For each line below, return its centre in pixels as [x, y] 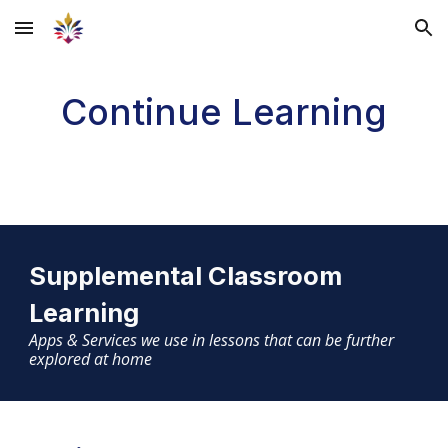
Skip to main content [87, 37]
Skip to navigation [369, 37]
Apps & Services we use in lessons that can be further [212, 340]
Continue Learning [224, 112]
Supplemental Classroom [186, 275]
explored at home [91, 359]
